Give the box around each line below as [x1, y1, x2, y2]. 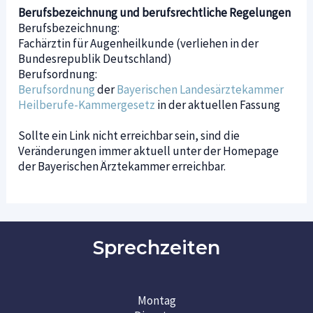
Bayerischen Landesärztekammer [117, 81, 284, 97]
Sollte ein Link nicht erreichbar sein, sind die [18, 127, 240, 143]
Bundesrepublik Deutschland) [18, 50, 173, 66]
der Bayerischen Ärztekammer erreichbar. [18, 158, 226, 174]
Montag [137, 293, 176, 309]
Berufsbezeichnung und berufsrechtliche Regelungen [18, 4, 291, 20]
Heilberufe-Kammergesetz [18, 96, 156, 112]
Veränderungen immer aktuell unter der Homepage [18, 143, 279, 159]
